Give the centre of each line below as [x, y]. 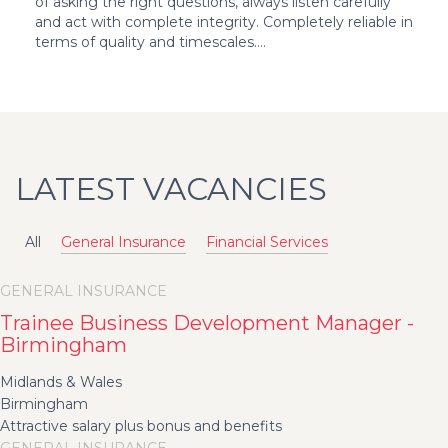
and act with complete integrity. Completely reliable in [224, 22]
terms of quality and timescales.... [150, 42]
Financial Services [267, 242]
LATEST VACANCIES [171, 189]
